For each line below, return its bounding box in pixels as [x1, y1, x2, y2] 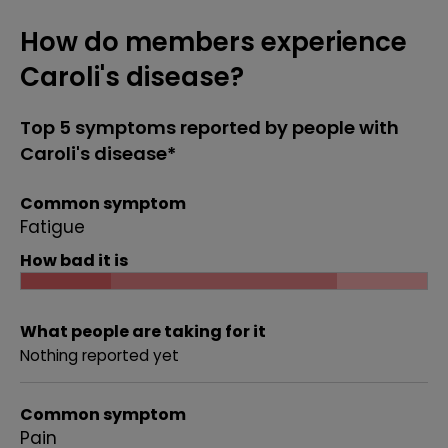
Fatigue [20, 215, 85, 239]
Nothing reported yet [20, 345, 179, 366]
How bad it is [20, 249, 128, 272]
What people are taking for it [20, 320, 266, 343]
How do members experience [20, 24, 407, 60]
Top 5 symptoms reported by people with [20, 115, 399, 140]
